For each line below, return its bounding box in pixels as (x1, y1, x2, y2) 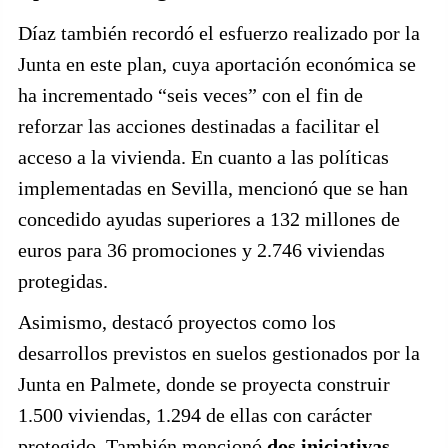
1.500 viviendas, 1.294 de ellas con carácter (18, 403, 372, 426)
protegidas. (18, 269, 108, 292)
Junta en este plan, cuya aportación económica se (18, 52, 416, 75)
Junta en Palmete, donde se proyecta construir (18, 372, 390, 395)
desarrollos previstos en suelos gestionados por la (18, 341, 420, 364)
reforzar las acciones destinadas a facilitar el (18, 114, 380, 137)
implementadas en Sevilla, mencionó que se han (18, 176, 408, 199)
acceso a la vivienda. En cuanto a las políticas (18, 145, 389, 168)
